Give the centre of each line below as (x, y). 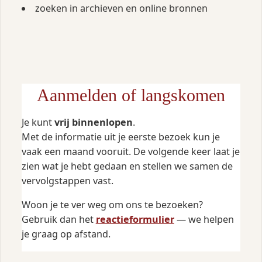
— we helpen (204, 220)
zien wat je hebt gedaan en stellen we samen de (127, 166)
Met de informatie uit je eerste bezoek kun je (120, 137)
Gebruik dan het (58, 220)
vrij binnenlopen (93, 123)
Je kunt (38, 123)
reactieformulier (135, 220)
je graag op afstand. (66, 234)
